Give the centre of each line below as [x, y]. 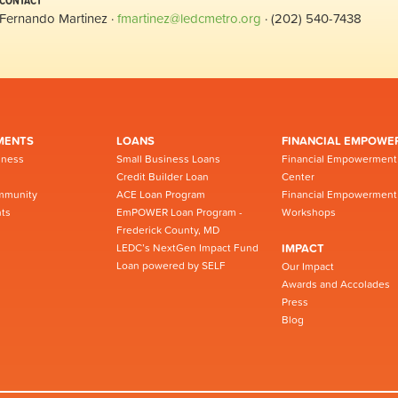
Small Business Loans [168, 159]
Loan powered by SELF [171, 266]
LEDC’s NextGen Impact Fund [187, 248]
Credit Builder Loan [163, 177]
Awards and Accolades [336, 284]
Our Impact [308, 267]
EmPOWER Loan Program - [179, 212]
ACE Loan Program [161, 195]
